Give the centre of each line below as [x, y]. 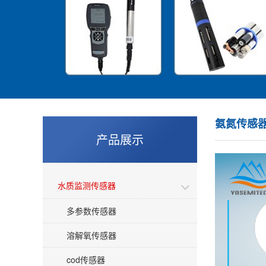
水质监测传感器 [87, 185]
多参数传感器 [91, 211]
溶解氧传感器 [91, 235]
